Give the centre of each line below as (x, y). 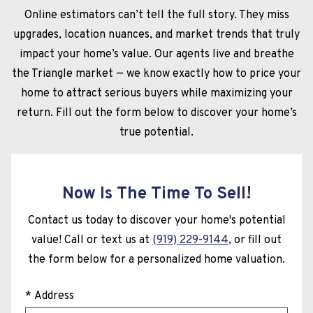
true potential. (156, 132)
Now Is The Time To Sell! (156, 194)
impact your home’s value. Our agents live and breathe (156, 54)
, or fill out (255, 240)
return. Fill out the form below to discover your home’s (156, 113)
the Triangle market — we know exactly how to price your (156, 74)
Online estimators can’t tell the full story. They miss (156, 15)
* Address (50, 296)
